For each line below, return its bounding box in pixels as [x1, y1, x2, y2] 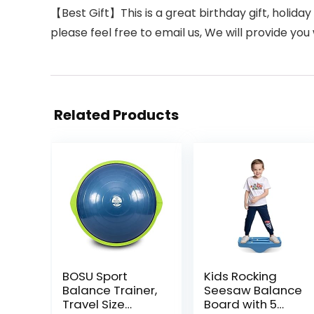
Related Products [54, 105, 179, 125]
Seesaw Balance [203, 282, 302, 299]
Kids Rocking [203, 268, 277, 285]
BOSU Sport [62, 268, 128, 285]
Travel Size [62, 296, 125, 313]
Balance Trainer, [62, 282, 157, 299]
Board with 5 [203, 296, 277, 313]
